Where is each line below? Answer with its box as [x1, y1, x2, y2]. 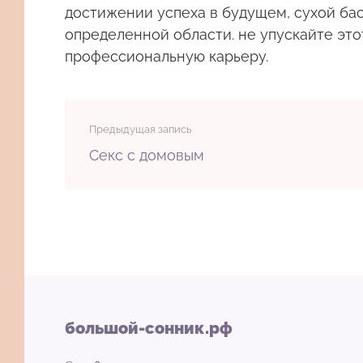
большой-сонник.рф [65, 318, 233, 338]
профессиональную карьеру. [65, 48, 268, 65]
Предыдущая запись [89, 123, 191, 135]
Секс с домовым [89, 147, 204, 164]
